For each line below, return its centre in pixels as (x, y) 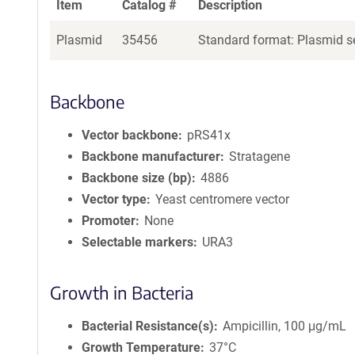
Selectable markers (137, 242)
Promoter (109, 221)
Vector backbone (130, 135)
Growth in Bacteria (122, 292)
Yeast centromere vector (223, 199)
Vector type (114, 199)
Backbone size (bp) (137, 178)
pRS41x (209, 135)
